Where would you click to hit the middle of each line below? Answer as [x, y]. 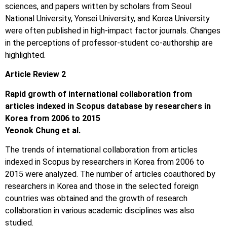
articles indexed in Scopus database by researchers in [108, 106]
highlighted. [25, 55]
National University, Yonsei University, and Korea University [107, 18]
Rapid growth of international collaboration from [99, 94]
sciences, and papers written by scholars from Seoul [98, 6]
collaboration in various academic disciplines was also [100, 211]
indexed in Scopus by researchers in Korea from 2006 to [105, 162]
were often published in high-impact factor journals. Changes [113, 30]
